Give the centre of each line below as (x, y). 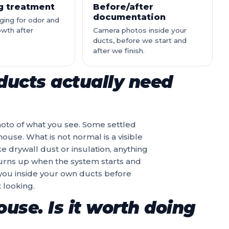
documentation (130, 17)
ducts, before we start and (140, 40)
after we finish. (119, 51)
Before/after (123, 7)
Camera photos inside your (140, 30)
